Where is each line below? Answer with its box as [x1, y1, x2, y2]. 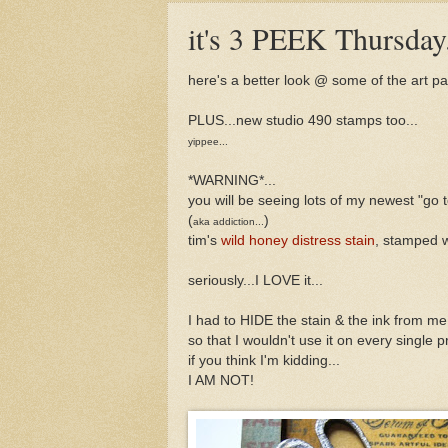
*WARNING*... [188, 172, 276, 188]
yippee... [188, 135, 228, 147]
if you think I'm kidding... [188, 352, 340, 368]
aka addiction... [193, 215, 264, 227]
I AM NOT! [188, 372, 254, 388]
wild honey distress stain [221, 232, 375, 248]
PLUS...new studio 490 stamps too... [188, 112, 418, 128]
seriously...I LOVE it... [188, 272, 323, 288]
